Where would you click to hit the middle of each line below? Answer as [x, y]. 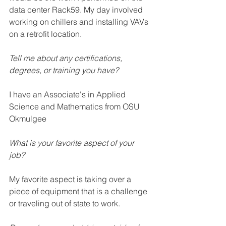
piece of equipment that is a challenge [79, 191]
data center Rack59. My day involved [77, 10]
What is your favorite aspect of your [73, 143]
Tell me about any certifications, [67, 58]
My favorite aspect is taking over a [71, 179]
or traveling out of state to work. [66, 204]
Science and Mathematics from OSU [75, 107]
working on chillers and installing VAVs [80, 22]
